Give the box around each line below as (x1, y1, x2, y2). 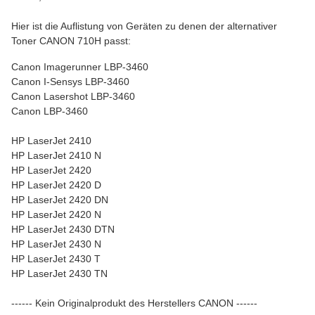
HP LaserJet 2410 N (11, 150, 101, 161)
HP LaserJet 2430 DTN (11, 224, 115, 235)
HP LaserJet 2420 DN (11, 194, 108, 205)
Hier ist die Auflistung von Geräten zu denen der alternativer (11, 20, 277, 32)
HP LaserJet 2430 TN (11, 268, 108, 279)
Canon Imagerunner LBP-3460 (11, 61, 148, 72)
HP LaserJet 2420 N (11, 209, 101, 220)
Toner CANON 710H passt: (11, 35, 131, 46)
